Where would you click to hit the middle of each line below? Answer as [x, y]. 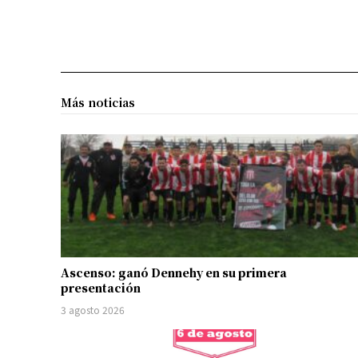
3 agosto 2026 [93, 309]
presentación [101, 287]
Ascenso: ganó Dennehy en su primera [174, 272]
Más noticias [98, 103]
